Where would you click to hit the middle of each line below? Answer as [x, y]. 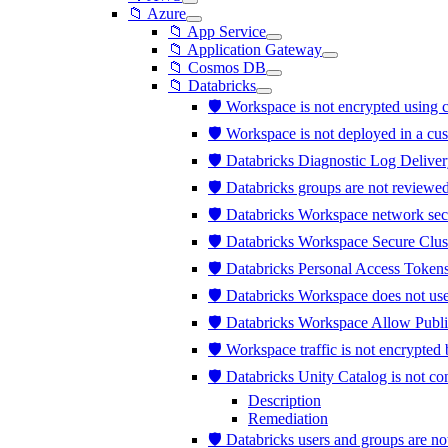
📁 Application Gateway [245, 49]
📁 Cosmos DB [217, 67]
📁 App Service [217, 31]
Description [284, 400]
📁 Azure [157, 13]
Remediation [288, 418]
